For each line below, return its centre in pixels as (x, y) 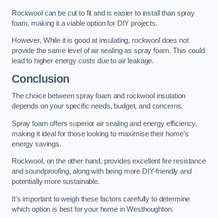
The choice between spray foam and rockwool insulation (99, 96)
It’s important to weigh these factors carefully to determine (101, 199)
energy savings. (36, 144)
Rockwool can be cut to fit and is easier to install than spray (103, 13)
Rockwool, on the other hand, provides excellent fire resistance (109, 161)
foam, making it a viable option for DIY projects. (85, 23)
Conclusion (41, 79)
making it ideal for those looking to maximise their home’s (100, 134)
